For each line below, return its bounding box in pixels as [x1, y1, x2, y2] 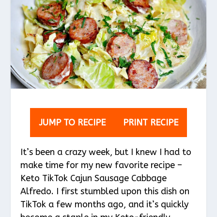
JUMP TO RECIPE [39, 117, 106, 128]
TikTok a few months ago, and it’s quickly [20, 199, 189, 210]
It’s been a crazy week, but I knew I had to [20, 146, 192, 157]
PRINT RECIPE [123, 117, 178, 128]
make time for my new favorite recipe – [20, 159, 183, 170]
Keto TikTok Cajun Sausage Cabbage [20, 172, 167, 184]
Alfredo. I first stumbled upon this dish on [20, 186, 190, 197]
